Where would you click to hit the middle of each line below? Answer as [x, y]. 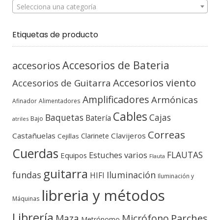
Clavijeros [128, 135]
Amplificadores [116, 99]
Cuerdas [35, 153]
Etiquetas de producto [55, 34]
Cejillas [68, 136]
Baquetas [64, 117]
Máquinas [26, 198]
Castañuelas [34, 135]
